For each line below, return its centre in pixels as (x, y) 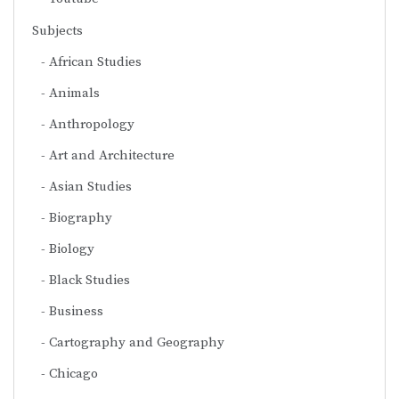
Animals (74, 93)
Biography (81, 217)
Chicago (73, 373)
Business (76, 311)
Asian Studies (90, 186)
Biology (72, 248)
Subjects (57, 30)
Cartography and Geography (137, 342)
